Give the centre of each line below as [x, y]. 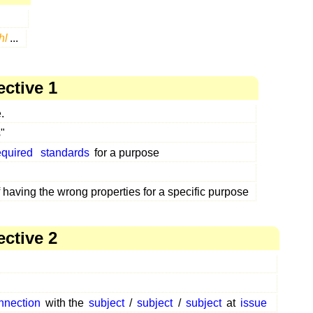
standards [65, 153]
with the [64, 303]
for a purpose [125, 153]
